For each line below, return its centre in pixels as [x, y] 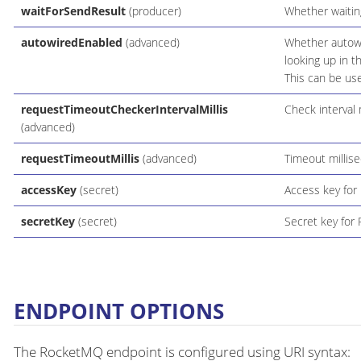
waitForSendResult [73, 11]
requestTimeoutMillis [80, 159]
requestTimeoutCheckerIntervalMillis [124, 110]
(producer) [153, 11]
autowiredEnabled [71, 43]
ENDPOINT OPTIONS [119, 311]
